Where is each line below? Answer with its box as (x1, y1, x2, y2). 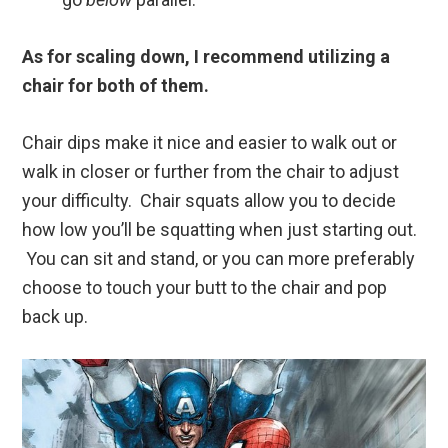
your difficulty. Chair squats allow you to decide (22, 190, 397, 212)
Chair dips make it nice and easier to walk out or (22, 132, 398, 154)
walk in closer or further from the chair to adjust (22, 161, 400, 183)
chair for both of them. (22, 75, 210, 97)
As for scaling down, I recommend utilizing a (22, 46, 391, 68)
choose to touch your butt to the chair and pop (22, 277, 388, 299)
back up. (22, 306, 89, 328)
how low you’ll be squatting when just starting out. (22, 219, 418, 241)
